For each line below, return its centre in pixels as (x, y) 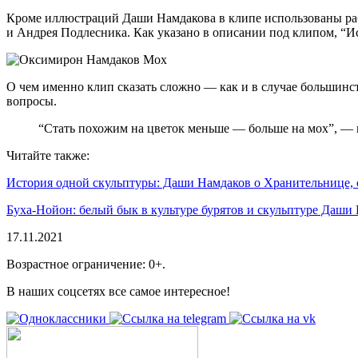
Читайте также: (48, 155)
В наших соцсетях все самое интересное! (118, 291)
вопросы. (32, 101)
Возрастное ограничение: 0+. (86, 264)
